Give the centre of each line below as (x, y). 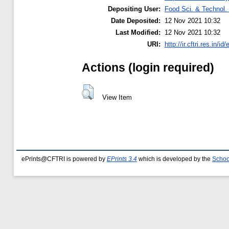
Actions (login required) (148, 67)
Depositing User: (134, 9)
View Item (117, 97)
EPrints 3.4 (122, 159)
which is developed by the (175, 159)
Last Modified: (138, 33)
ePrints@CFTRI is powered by (64, 159)
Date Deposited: (136, 21)
